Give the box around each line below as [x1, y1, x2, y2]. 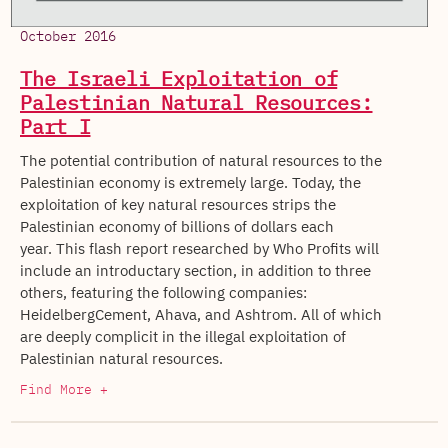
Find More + [20, 384, 108, 398]
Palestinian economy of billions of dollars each [20, 216, 334, 239]
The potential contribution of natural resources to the [20, 150, 382, 173]
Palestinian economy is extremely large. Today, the [20, 172, 361, 195]
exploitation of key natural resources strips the [20, 194, 336, 217]
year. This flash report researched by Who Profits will [20, 238, 379, 261]
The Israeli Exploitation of [20, 70, 338, 91]
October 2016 [20, 30, 116, 45]
